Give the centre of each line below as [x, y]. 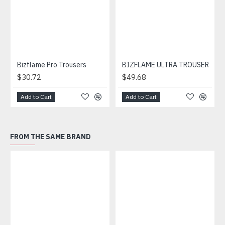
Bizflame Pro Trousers [52, 65]
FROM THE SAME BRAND [50, 137]
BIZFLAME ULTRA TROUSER [165, 65]
